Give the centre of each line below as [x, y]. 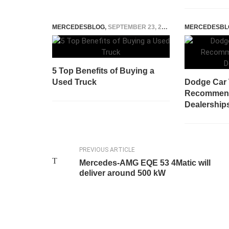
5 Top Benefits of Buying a [103, 71]
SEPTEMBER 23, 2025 [135, 27]
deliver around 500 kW [122, 173]
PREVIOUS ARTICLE [107, 150]
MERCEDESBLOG [78, 27]
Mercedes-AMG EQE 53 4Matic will [145, 163]
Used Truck [74, 82]
